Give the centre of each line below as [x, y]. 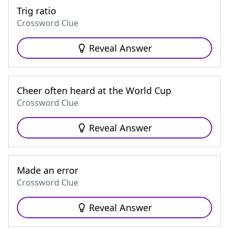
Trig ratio [37, 11]
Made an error [48, 170]
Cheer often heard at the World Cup [94, 90]
